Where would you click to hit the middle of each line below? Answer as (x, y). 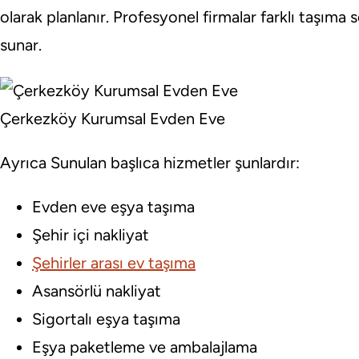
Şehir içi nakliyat (91, 234)
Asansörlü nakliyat (97, 290)
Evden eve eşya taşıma (113, 206)
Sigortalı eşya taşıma (106, 319)
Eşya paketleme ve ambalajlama (145, 347)
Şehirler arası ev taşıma (114, 262)
